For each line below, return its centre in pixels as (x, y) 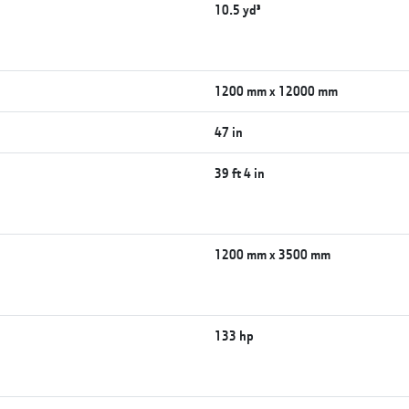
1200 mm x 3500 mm (273, 254)
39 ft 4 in (240, 173)
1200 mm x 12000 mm (277, 90)
